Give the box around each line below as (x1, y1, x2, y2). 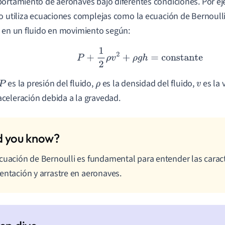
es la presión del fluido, (6, 77, 95, 90)
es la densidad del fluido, (100, 77, 196, 90)
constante (148, 49, 186, 62)
